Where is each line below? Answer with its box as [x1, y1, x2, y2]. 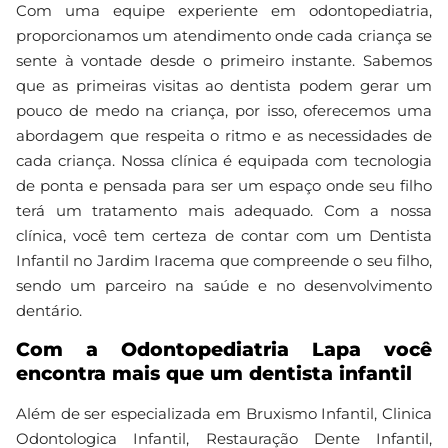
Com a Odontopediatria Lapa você [16, 338, 432, 361]
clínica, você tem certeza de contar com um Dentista [16, 226, 432, 245]
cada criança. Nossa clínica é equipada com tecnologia [16, 151, 432, 170]
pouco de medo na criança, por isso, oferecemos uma [16, 101, 432, 120]
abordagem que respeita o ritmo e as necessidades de [16, 126, 432, 145]
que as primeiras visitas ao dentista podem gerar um [16, 76, 432, 95]
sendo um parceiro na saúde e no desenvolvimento [16, 276, 432, 295]
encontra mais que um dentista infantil [16, 362, 412, 385]
